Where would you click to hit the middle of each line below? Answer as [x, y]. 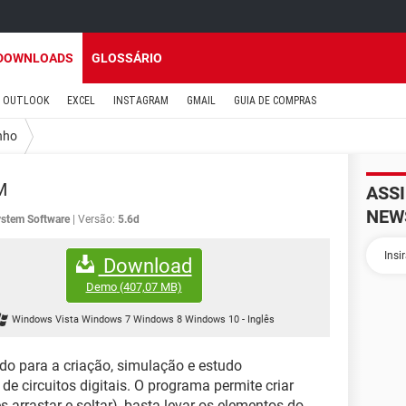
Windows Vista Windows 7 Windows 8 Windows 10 [126, 320]
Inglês [261, 320]
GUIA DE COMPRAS [275, 101]
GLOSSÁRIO [127, 58]
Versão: [97, 219]
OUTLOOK [26, 101]
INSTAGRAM [141, 101]
